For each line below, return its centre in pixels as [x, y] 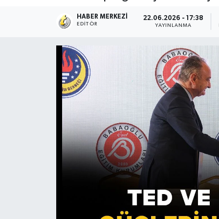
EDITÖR [87, 24]
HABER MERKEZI [102, 17]
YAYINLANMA [174, 25]
